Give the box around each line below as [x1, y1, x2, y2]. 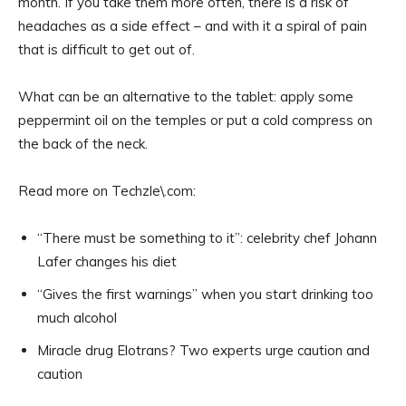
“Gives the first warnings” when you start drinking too [37, 285, 373, 303]
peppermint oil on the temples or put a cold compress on [18, 111, 372, 129]
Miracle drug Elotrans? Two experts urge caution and [37, 341, 370, 359]
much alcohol [37, 308, 117, 326]
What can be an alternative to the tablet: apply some [18, 87, 353, 105]
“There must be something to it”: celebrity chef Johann [37, 228, 377, 246]
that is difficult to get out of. [18, 40, 195, 58]
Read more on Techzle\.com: [18, 181, 196, 199]
